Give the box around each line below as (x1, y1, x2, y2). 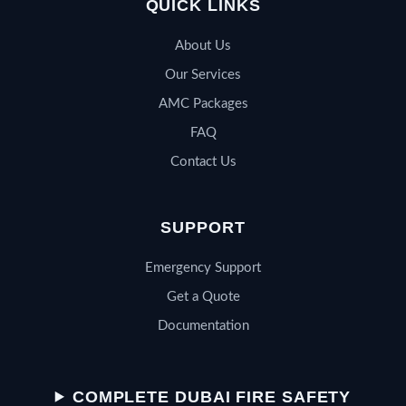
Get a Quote (166, 289, 240, 304)
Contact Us (169, 154, 237, 169)
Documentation (157, 318, 249, 333)
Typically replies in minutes (155, 378, 275, 389)
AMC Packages (158, 96, 248, 111)
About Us (175, 38, 231, 53)
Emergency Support (145, 260, 261, 275)
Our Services (165, 67, 241, 82)
